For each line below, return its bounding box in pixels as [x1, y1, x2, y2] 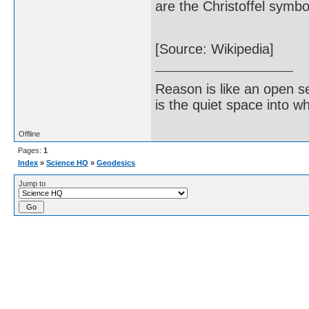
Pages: [18, 146, 43, 155]
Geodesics [97, 159, 135, 168]
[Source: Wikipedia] [155, 41, 274, 57]
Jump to [19, 179, 46, 188]
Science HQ [46, 159, 88, 168]
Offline [19, 130, 40, 139]
